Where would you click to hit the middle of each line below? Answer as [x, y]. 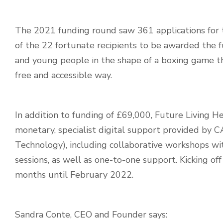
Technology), [42, 145]
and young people [52, 60]
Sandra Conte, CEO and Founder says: [92, 215]
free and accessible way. [65, 75]
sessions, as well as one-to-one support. [97, 160]
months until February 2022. [75, 175]
